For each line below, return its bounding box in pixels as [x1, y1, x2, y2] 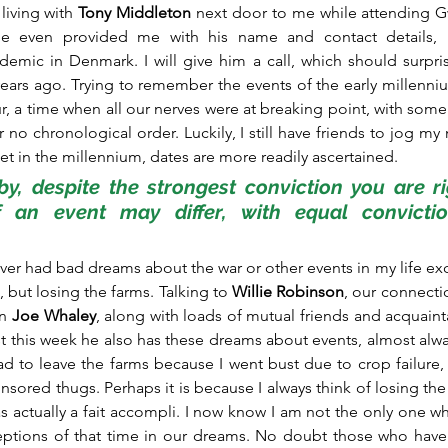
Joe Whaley [11, 306, 96, 326]
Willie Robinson [232, 282, 345, 302]
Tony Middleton [78, 3, 192, 23]
